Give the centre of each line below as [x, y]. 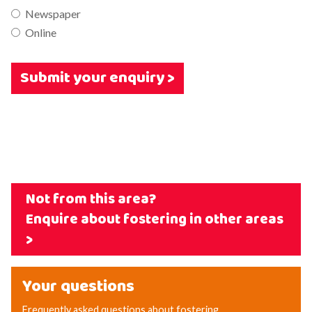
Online [41, 32]
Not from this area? [91, 199]
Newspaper [53, 14]
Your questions [78, 287]
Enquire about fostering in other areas [154, 219]
